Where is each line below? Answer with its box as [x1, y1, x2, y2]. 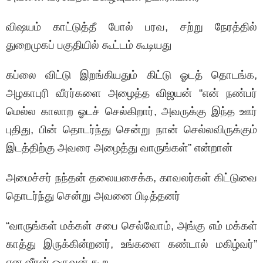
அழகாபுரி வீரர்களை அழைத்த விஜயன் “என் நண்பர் [6, 87, 257, 100]
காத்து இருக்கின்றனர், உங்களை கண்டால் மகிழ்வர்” [6, 238, 257, 251]
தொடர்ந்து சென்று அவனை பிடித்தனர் [6, 190, 180, 203]
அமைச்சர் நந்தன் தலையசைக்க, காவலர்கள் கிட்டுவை [6, 171, 257, 184]
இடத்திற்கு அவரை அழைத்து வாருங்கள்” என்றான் [6, 141, 232, 154]
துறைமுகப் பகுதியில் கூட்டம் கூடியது [6, 39, 171, 52]
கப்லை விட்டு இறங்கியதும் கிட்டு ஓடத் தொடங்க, [6, 69, 257, 82]
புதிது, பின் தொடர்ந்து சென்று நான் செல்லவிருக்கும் [6, 123, 257, 136]
